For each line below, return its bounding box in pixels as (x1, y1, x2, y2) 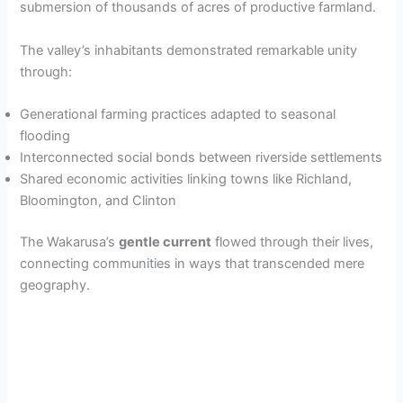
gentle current (119, 233, 212, 250)
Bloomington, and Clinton (20, 192, 177, 209)
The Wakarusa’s (20, 233, 120, 250)
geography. (20, 276, 91, 293)
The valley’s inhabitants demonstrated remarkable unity (20, 41, 358, 58)
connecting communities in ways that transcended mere (20, 255, 365, 272)
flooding (20, 127, 71, 144)
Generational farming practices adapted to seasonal (20, 105, 336, 122)
